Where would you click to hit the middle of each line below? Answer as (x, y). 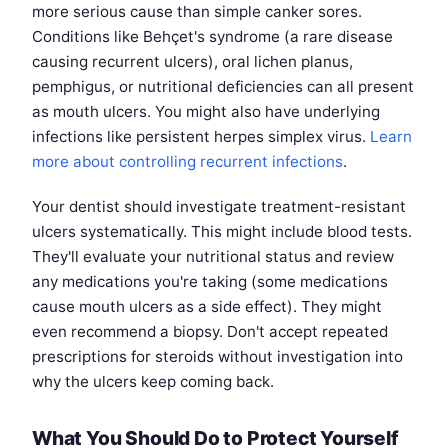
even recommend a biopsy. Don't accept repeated (210, 332)
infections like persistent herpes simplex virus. (201, 137)
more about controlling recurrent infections (187, 162)
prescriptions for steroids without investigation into (217, 357)
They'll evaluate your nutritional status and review (213, 257)
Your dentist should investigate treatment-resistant (219, 207)
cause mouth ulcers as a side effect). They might (207, 307)
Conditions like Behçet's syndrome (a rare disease (212, 37)
